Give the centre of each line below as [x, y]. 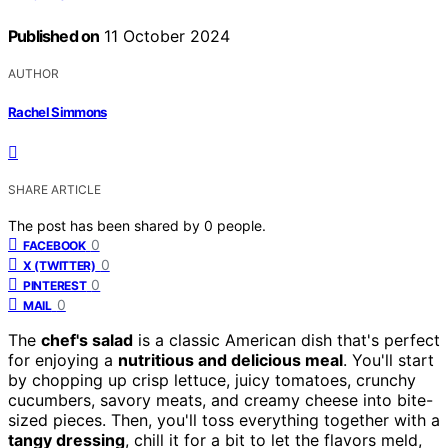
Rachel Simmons [57, 111]
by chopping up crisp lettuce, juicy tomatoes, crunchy [212, 379]
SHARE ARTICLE [54, 189]
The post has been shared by [106, 225]
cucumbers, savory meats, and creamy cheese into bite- [220, 399]
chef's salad [87, 339]
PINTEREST [55, 285]
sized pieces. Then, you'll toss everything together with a [224, 419]
